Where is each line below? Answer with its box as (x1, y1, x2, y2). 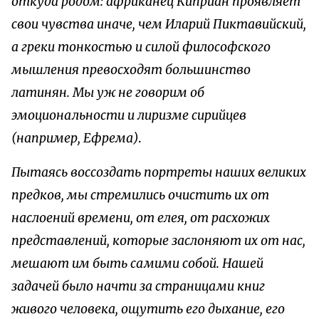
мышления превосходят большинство (11, 61, 251, 78)
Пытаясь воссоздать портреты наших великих (11, 164, 306, 180)
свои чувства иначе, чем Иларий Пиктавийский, (11, 16, 306, 32)
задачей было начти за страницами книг (11, 278, 265, 294)
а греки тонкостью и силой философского (11, 38, 271, 55)
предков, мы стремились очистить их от (11, 187, 269, 203)
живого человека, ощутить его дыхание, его (11, 300, 285, 317)
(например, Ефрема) (11, 130, 138, 146)
